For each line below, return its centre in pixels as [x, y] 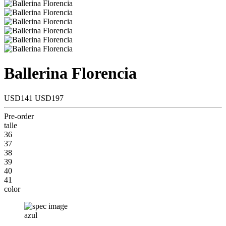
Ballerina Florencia [70, 73]
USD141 [19, 98]
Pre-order [19, 116]
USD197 [49, 98]
